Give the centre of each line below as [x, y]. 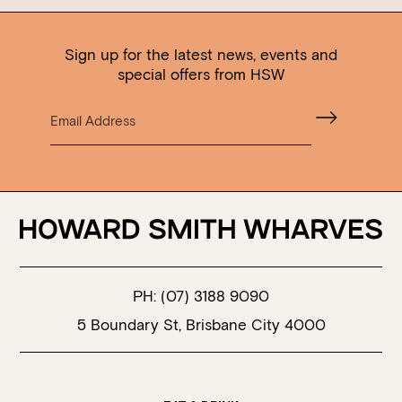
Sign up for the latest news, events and [201, 54]
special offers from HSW [201, 74]
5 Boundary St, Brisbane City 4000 [201, 323]
